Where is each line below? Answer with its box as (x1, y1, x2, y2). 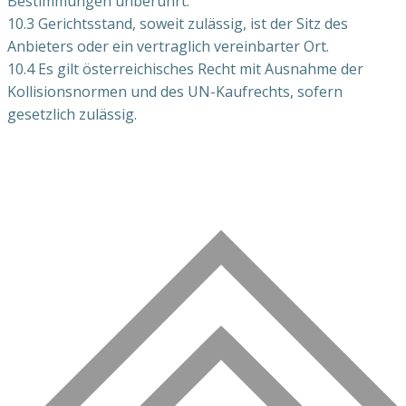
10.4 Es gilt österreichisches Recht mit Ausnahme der (7, 58, 363, 79)
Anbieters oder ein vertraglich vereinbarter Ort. (7, 35, 329, 56)
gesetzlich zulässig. (7, 103, 137, 124)
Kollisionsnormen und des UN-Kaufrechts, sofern (7, 81, 343, 101)
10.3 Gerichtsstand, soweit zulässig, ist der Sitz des (7, 13, 348, 34)
